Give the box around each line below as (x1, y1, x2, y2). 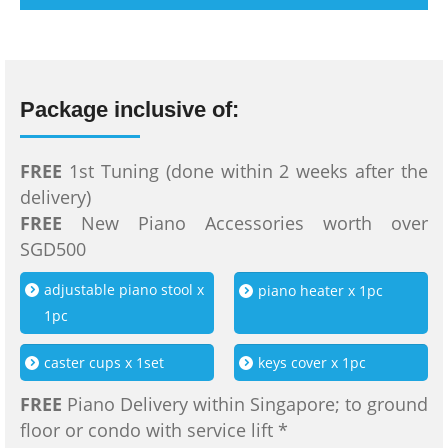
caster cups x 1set (44, 353, 164, 372)
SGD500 (20, 237, 86, 261)
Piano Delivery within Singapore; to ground (62, 392, 428, 416)
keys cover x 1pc (258, 353, 366, 372)
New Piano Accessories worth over (62, 211, 428, 235)
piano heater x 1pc (258, 281, 383, 300)
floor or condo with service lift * (20, 418, 288, 442)
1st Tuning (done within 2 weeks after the (62, 159, 428, 183)
